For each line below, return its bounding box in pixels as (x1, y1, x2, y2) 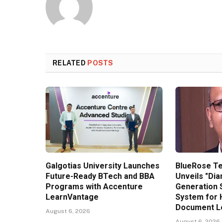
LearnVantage (46, 192, 99, 202)
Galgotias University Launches (46, 161, 160, 171)
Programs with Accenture (46, 182, 143, 192)
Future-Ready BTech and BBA (46, 171, 155, 181)
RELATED (53, 59, 88, 67)
